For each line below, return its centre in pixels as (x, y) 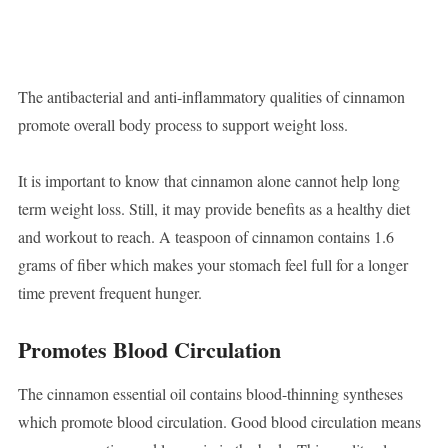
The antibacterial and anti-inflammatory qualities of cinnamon (211, 97)
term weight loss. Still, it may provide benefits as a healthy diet (213, 209)
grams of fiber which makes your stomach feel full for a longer (212, 265)
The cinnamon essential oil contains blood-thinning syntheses (210, 394)
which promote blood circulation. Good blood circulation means (219, 422)
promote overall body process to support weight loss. (182, 125)
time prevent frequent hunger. (109, 293)
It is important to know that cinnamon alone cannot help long (208, 181)
